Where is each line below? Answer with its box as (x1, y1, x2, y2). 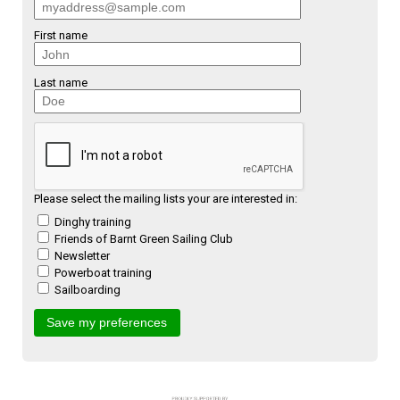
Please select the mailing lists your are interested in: (34, 192, 297, 206)
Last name (34, 75, 87, 89)
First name (34, 29, 87, 43)
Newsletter (54, 248, 110, 262)
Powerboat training (54, 265, 152, 279)
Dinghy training (54, 214, 131, 229)
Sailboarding (54, 282, 121, 296)
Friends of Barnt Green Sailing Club (54, 231, 233, 246)
